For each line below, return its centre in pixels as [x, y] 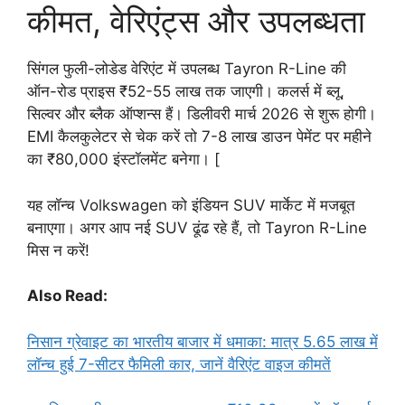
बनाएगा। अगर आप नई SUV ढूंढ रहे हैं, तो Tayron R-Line [197, 227]
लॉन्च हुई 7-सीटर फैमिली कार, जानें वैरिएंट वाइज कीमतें [179, 364]
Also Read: [67, 296]
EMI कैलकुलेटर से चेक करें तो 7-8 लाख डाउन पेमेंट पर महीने [199, 137]
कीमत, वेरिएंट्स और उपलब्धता [196, 21]
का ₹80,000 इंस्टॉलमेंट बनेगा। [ [123, 160]
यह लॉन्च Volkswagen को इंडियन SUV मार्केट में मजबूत [191, 205]
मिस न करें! [58, 250]
